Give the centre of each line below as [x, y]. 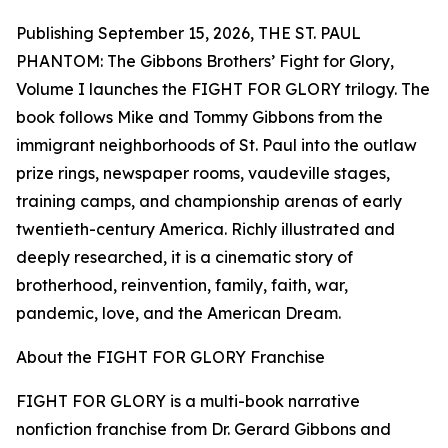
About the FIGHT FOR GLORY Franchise [170, 357]
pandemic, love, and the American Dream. [178, 313]
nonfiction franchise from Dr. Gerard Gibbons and [203, 429]
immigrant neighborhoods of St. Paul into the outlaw [216, 145]
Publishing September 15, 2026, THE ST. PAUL [188, 33]
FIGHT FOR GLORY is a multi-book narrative [188, 401]
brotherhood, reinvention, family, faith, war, [182, 285]
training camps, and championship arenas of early [209, 201]
